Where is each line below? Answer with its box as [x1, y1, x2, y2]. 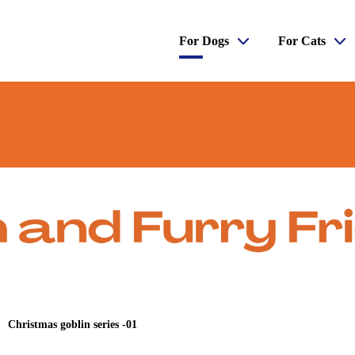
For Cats [278, 34, 326, 48]
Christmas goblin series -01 [7, 318, 137, 330]
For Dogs [179, 34, 230, 48]
